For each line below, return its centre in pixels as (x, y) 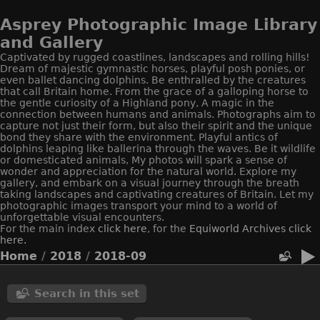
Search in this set (87, 293)
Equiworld (216, 228)
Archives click (277, 228)
